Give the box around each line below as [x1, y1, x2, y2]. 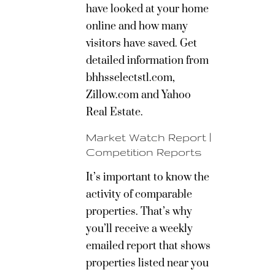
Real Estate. [86, 106, 143, 119]
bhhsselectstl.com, [86, 71, 175, 85]
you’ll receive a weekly [86, 222, 193, 236]
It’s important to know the [86, 171, 209, 184]
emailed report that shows [86, 239, 211, 253]
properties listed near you [86, 257, 209, 270]
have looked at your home [86, 2, 209, 16]
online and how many [86, 20, 188, 33]
